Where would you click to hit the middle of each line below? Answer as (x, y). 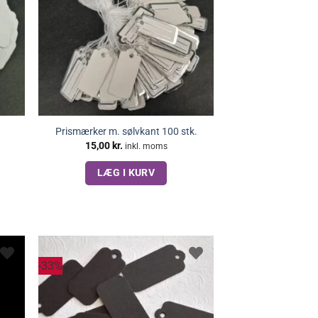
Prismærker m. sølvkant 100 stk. (126, 132)
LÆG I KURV (126, 172)
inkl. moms (146, 146)
